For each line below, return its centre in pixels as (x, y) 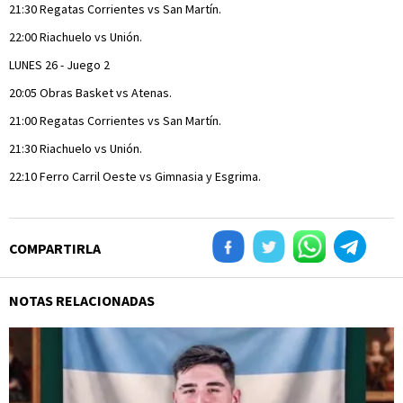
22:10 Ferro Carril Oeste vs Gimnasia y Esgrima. (135, 176)
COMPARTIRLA (55, 248)
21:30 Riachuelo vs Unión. (76, 148)
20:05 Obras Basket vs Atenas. (90, 93)
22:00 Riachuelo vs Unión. (76, 37)
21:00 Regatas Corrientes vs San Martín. (115, 121)
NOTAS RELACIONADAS (82, 300)
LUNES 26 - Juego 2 (59, 65)
